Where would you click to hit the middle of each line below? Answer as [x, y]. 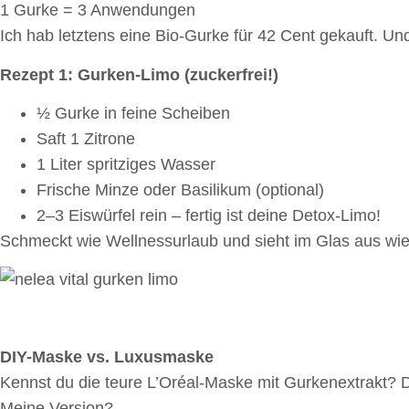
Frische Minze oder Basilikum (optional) [180, 190]
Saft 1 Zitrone [86, 139]
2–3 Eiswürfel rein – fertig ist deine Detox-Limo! [209, 216]
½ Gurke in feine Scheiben [133, 114]
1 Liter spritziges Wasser [126, 165]
